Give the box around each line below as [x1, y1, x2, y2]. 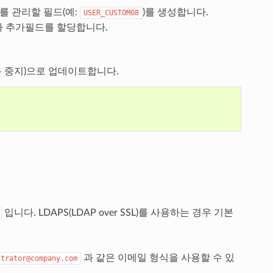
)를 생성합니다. [142, 7, 208, 17]
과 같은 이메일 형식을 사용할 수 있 [80, 252, 235, 263]
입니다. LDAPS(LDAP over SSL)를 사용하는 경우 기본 [1, 207, 233, 218]
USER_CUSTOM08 [83, 8, 139, 17]
